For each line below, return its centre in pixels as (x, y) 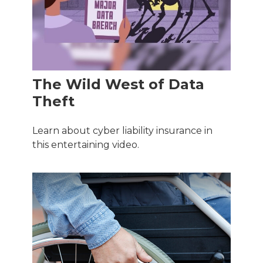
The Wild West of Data (118, 85)
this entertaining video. (86, 145)
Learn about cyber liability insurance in (122, 131)
